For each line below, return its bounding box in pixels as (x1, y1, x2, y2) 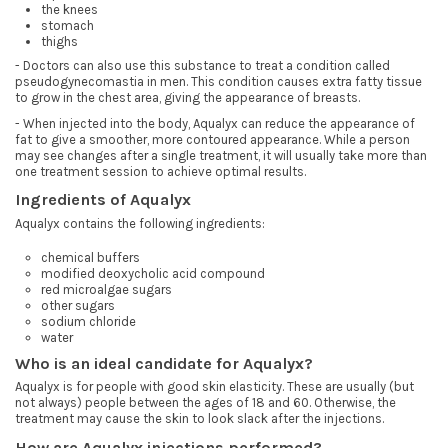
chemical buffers (41, 250, 140, 266)
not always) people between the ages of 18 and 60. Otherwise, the (15, 395, 396, 411)
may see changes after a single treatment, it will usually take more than (15, 148, 427, 164)
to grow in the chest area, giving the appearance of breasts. (15, 89, 360, 105)
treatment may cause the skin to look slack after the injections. (15, 411, 384, 427)
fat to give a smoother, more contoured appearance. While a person (15, 132, 410, 148)
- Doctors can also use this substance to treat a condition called (15, 57, 390, 73)
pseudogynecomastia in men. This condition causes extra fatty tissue (15, 73, 422, 89)
